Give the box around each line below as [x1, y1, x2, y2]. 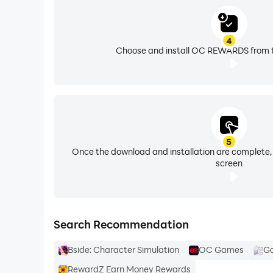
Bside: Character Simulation [68, 244, 180, 256]
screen [215, 157, 243, 169]
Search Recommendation [53, 216, 189, 232]
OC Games [199, 244, 244, 256]
